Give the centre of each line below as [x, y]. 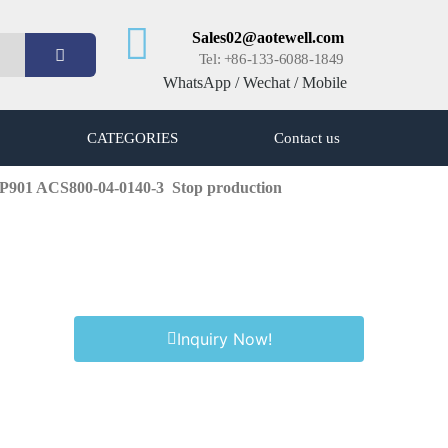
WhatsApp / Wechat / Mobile [254, 82]
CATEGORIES [132, 138]
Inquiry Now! [224, 339]
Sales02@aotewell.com [267, 37]
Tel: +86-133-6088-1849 [271, 58]
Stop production [227, 187]
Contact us [306, 138]
